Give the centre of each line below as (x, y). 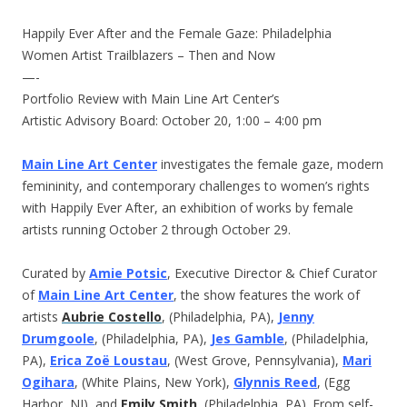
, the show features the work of (267, 295)
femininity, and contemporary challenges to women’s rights (196, 186)
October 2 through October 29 (199, 230)
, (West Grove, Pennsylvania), (255, 361)
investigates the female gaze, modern (270, 164)
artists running (65, 230)
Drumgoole (58, 339)
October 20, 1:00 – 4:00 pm (242, 121)
